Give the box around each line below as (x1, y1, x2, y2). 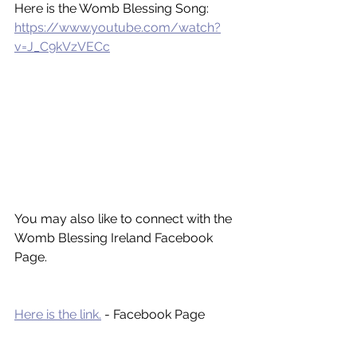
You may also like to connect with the (14, 210, 235, 226)
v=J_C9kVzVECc (14, 38, 110, 54)
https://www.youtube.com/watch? (14, 19, 221, 35)
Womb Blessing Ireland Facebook (14, 229, 216, 245)
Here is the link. (14, 306, 101, 322)
